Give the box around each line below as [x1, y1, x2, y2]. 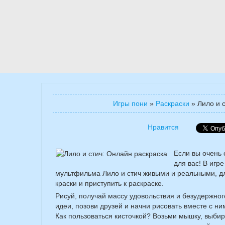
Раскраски [155, 99, 189, 107]
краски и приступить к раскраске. [55, 179, 164, 187]
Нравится [148, 123, 179, 131]
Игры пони [113, 99, 148, 107]
